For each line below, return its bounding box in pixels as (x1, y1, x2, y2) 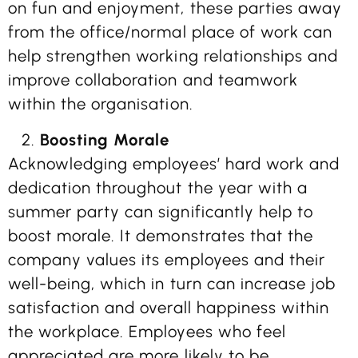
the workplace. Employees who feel (8, 321, 286, 341)
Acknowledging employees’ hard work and (8, 153, 340, 173)
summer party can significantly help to (8, 201, 313, 221)
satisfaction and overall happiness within (8, 297, 329, 317)
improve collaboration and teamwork (8, 70, 298, 90)
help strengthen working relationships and (8, 46, 338, 66)
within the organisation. (8, 94, 193, 114)
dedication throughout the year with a (8, 177, 308, 197)
